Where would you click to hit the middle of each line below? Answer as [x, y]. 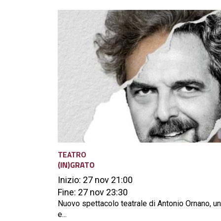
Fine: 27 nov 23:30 [93, 192]
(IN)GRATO [76, 165]
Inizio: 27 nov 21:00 [95, 180]
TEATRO [72, 155]
